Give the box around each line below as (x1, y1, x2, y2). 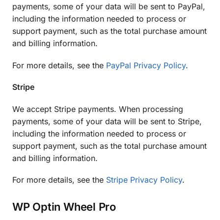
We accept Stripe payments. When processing (12, 104, 183, 114)
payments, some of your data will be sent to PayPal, (12, 1, 205, 12)
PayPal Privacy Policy (106, 60, 186, 70)
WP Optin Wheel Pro (12, 200, 116, 213)
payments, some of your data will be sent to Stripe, (12, 116, 202, 126)
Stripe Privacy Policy (106, 175, 182, 185)
